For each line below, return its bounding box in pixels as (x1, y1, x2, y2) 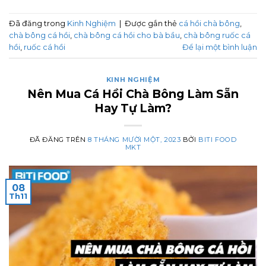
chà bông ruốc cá (183, 30, 251, 40)
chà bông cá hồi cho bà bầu (74, 30, 180, 40)
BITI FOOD (198, 135, 237, 144)
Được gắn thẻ (125, 18, 179, 28)
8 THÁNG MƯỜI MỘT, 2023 (88, 135, 181, 144)
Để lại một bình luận (182, 42, 257, 52)
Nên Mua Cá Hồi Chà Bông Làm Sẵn (27, 87, 239, 102)
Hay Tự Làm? (94, 101, 172, 116)
